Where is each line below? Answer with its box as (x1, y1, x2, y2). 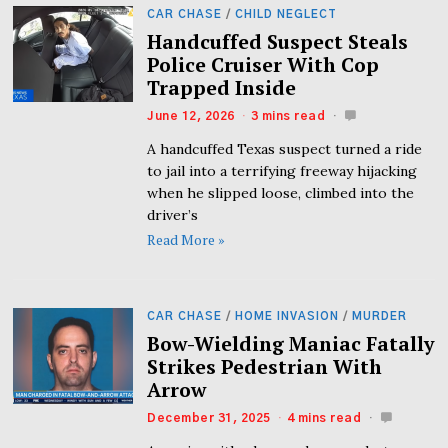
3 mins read (250, 110, 326, 123)
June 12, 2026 (147, 110, 235, 123)
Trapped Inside (147, 75, 302, 102)
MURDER (352, 310, 408, 322)
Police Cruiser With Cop (147, 52, 380, 79)
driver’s (147, 206, 199, 225)
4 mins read (286, 411, 362, 424)
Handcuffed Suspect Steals (147, 29, 409, 56)
